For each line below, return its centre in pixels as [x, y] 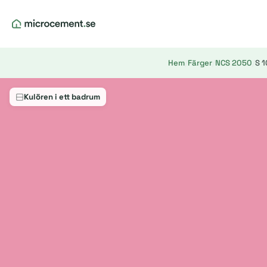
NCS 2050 [234, 63]
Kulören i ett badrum [62, 97]
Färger [200, 63]
